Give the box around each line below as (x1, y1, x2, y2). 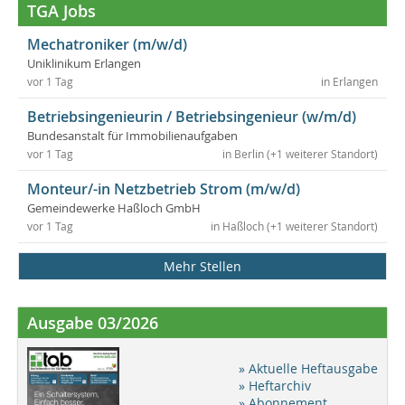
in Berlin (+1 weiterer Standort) (222, 146, 378, 161)
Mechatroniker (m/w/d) (27, 33, 187, 54)
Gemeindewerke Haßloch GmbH (27, 200, 201, 216)
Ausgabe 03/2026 (27, 311, 158, 334)
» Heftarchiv (239, 376, 311, 394)
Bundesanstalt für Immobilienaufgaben (27, 127, 238, 144)
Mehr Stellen (164, 257, 241, 275)
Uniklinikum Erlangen (27, 55, 141, 71)
